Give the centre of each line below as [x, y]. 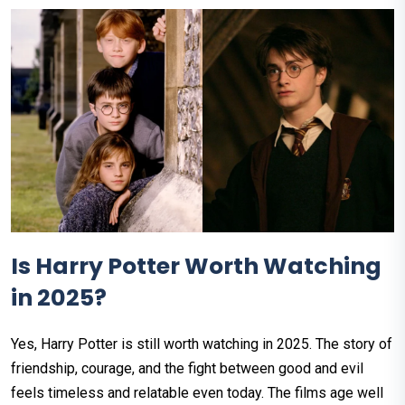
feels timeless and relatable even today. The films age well [197, 393]
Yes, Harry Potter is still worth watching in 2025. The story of [202, 344]
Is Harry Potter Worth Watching [196, 267]
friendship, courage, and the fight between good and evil [187, 369]
